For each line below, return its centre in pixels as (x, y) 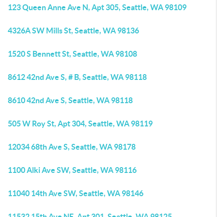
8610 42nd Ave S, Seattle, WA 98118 (70, 100)
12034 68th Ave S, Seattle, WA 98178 (72, 147)
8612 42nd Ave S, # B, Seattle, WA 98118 (77, 77)
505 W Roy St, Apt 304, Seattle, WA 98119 (80, 124)
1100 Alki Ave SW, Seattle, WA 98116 (72, 170)
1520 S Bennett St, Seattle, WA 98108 (72, 54)
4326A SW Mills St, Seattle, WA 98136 (73, 31)
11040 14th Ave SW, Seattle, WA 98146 (76, 193)
